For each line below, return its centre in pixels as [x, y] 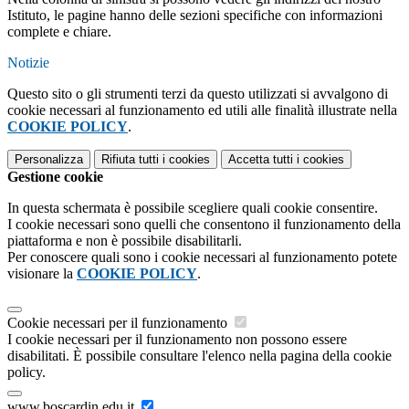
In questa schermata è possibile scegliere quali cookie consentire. [193, 208]
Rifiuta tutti [130, 160]
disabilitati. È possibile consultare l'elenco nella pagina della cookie [199, 356]
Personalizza [49, 160]
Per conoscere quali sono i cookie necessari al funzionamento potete [202, 257]
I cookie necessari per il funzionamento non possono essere [177, 340]
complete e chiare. [59, 32]
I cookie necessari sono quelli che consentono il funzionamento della [204, 225]
